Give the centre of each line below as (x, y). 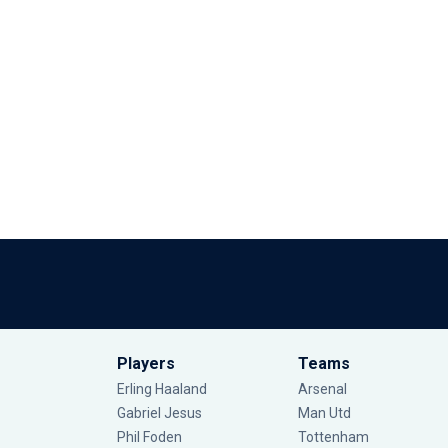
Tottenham (333, 437)
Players (146, 363)
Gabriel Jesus (159, 413)
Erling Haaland (162, 389)
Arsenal (322, 389)
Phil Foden (149, 437)
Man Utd (324, 413)
